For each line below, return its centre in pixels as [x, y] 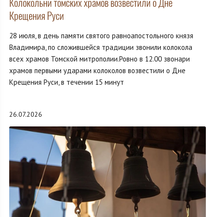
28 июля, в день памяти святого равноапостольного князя [101, 35]
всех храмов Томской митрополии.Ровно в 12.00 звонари [100, 59]
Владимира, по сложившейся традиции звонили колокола [101, 47]
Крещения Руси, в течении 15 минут [67, 82]
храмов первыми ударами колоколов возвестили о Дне [97, 70]
